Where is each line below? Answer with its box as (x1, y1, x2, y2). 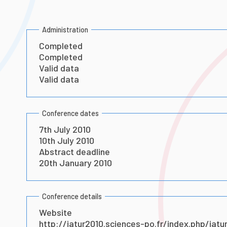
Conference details (42, 192, 102, 201)
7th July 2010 (39, 123, 91, 135)
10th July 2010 (39, 134, 94, 146)
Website (39, 207, 72, 218)
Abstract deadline (39, 145, 110, 157)
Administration (42, 25, 88, 34)
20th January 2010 (39, 157, 112, 168)
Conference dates (42, 108, 99, 118)
